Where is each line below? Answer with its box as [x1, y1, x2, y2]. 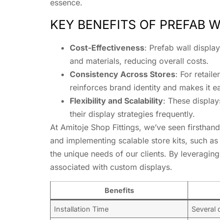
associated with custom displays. [50, 162, 172, 172]
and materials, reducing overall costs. [70, 56, 209, 66]
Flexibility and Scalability [70, 96, 163, 106]
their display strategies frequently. [70, 109, 195, 119]
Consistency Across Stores [70, 69, 175, 80]
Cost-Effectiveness [70, 43, 144, 53]
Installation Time [54, 204, 109, 213]
